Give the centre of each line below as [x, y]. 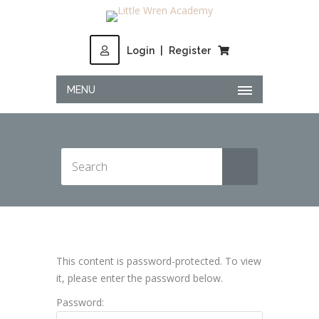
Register [190, 51]
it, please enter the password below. [140, 278]
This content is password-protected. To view [159, 261]
